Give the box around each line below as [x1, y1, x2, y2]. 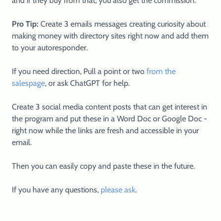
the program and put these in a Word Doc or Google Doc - [12, 114, 207, 123]
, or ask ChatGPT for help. [45, 78, 130, 88]
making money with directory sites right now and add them [12, 31, 209, 40]
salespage [12, 78, 45, 88]
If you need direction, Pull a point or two [12, 67, 147, 76]
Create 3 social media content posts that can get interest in [12, 102, 207, 111]
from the [147, 67, 176, 76]
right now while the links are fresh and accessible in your [12, 126, 199, 135]
